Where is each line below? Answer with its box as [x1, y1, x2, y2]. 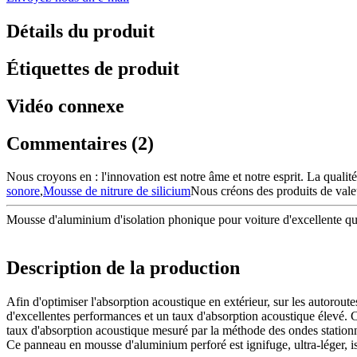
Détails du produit [6, 20, 155, 41]
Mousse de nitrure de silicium [43, 184, 190, 198]
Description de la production [6, 257, 240, 279]
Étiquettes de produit [6, 57, 179, 79]
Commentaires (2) [6, 132, 154, 154]
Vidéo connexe [6, 95, 124, 116]
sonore [6, 184, 40, 198]
